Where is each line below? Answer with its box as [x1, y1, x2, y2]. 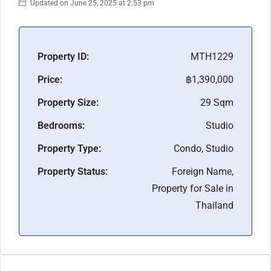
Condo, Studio [174, 142, 233, 154]
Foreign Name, [172, 165, 233, 177]
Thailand [195, 199, 233, 211]
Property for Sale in [152, 182, 233, 194]
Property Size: [38, 96, 99, 108]
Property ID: [38, 50, 89, 62]
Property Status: [38, 165, 108, 177]
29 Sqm [200, 96, 233, 108]
